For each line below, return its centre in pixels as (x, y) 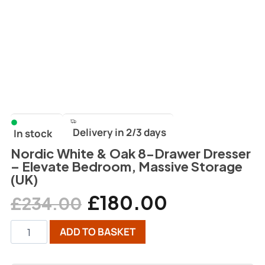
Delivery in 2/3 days (119, 132)
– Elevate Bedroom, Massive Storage (126, 167)
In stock (33, 134)
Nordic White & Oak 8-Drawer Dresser (130, 153)
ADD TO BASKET (97, 232)
